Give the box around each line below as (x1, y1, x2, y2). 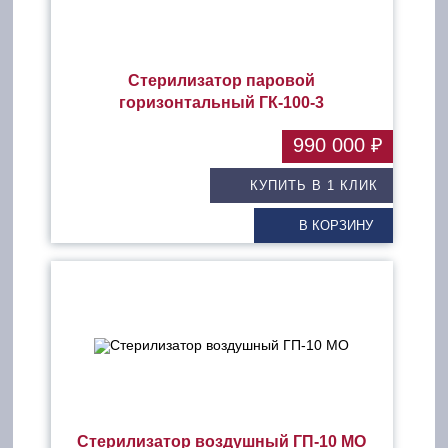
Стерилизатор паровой (128, 72, 316, 89)
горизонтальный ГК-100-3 (119, 94, 325, 111)
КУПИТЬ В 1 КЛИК (249, 178, 378, 193)
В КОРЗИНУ (298, 218, 373, 233)
